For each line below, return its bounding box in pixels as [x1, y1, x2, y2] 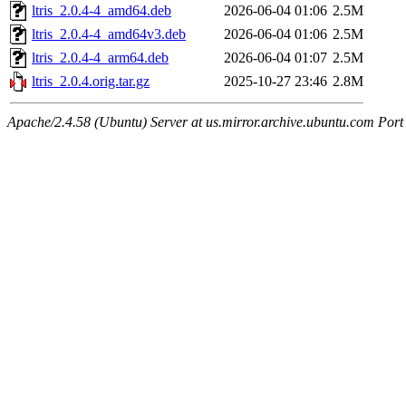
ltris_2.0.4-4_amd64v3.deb [32, 26, 186, 43]
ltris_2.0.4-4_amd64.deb [32, 3, 171, 19]
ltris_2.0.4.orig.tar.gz [32, 73, 150, 90]
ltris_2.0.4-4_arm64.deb [32, 50, 169, 66]
